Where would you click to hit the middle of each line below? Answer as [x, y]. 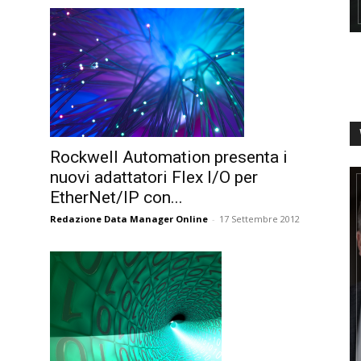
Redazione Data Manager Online [129, 219]
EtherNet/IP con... [116, 198]
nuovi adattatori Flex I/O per [154, 178]
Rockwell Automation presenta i [169, 158]
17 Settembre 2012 [259, 219]
